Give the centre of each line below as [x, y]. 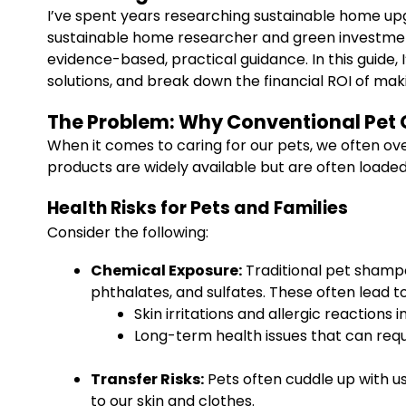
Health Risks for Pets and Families [198, 208]
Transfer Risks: [147, 379]
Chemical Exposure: [166, 271]
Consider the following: [128, 232]
